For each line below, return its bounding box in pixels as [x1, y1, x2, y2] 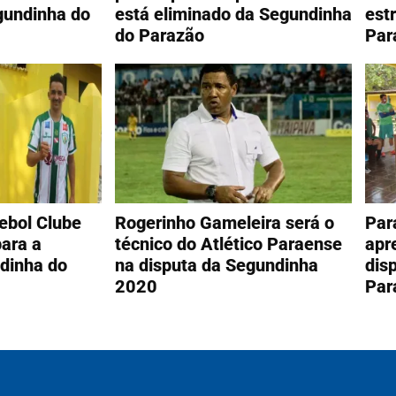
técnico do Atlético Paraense [114, 233, 342, 255]
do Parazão [114, 24, 204, 46]
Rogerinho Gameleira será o [114, 212, 334, 234]
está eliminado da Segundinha [114, 3, 352, 25]
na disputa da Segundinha [114, 255, 318, 277]
